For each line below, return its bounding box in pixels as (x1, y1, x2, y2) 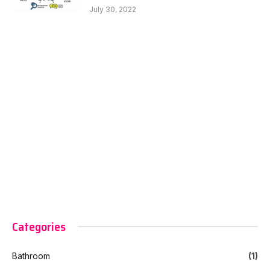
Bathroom (12, 250, 50, 261)
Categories (12, 216, 66, 236)
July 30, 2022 (89, 4, 136, 14)
